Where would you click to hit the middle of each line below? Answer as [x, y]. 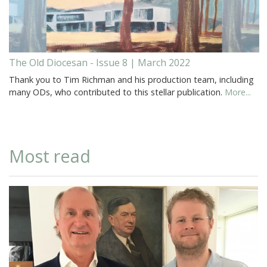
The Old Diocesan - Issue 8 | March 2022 [100, 62]
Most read [50, 156]
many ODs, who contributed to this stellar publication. [117, 92]
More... [238, 92]
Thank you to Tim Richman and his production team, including [131, 79]
